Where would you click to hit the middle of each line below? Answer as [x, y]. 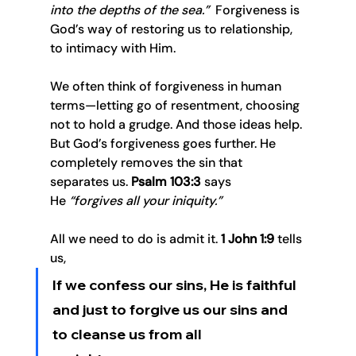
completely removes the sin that [147, 163]
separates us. [90, 182]
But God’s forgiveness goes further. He [164, 144]
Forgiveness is [255, 10]
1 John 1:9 [247, 239]
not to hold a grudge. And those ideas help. [177, 125]
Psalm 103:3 [166, 182]
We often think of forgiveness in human [167, 87]
